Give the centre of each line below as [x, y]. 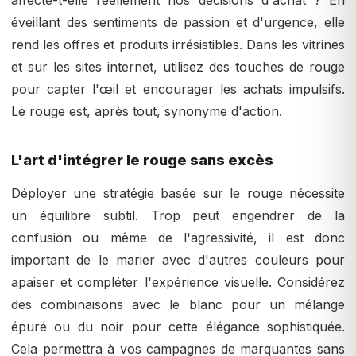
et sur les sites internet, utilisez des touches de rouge [178, 67]
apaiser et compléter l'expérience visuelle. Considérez [178, 282]
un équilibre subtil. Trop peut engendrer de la [178, 216]
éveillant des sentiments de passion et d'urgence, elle [178, 23]
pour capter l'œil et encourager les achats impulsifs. [178, 89]
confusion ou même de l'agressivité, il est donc [178, 238]
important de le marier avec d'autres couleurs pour [178, 260]
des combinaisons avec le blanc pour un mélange [178, 305]
